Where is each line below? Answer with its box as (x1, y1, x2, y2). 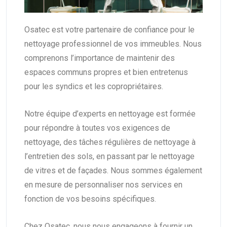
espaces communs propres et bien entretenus (24, 67, 188, 77)
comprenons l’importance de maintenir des (24, 53, 175, 63)
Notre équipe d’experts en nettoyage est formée (24, 108, 196, 119)
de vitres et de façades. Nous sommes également (24, 165, 202, 175)
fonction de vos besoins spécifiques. (24, 194, 156, 204)
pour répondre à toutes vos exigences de (24, 123, 170, 133)
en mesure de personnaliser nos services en (24, 179, 182, 190)
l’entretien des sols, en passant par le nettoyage (24, 151, 195, 161)
